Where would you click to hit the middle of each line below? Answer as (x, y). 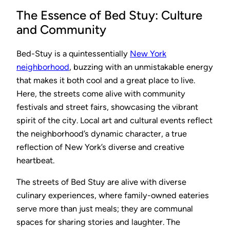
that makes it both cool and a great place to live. (106, 80)
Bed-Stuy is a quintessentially (73, 53)
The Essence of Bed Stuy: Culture (109, 15)
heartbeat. (35, 160)
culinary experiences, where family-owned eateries (113, 195)
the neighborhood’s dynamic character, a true (102, 133)
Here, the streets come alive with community (101, 93)
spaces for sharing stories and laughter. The (98, 222)
